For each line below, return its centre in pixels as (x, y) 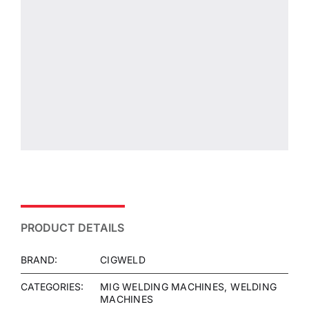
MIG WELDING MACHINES (162, 286)
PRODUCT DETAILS (72, 227)
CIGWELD (123, 259)
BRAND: (39, 259)
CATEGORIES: (52, 286)
